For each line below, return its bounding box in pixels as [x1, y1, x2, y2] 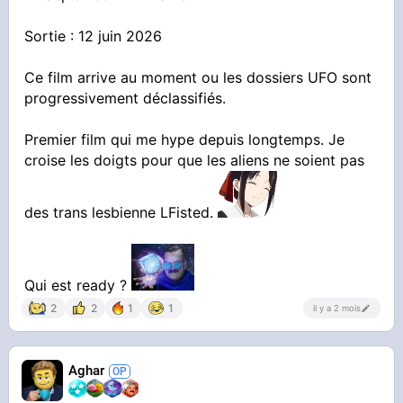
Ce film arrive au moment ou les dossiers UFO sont [24, 68, 372, 87]
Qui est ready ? [24, 276, 132, 295]
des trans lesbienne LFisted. [24, 203, 219, 222]
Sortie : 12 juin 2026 [24, 27, 163, 46]
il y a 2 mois [312, 303, 361, 314]
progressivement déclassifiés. [24, 89, 227, 108]
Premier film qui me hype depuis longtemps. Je [24, 130, 345, 149]
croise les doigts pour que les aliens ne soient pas [24, 151, 365, 170]
